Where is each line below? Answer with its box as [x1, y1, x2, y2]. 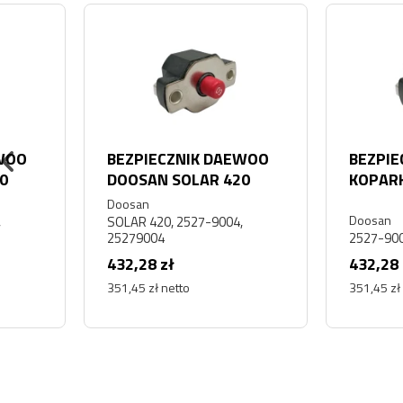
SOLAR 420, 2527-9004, [31, 210, 168, 232]
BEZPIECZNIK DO [273, 147, 391, 172]
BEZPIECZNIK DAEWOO [31, 147, 194, 172]
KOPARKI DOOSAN [273, 167, 341, 193]
